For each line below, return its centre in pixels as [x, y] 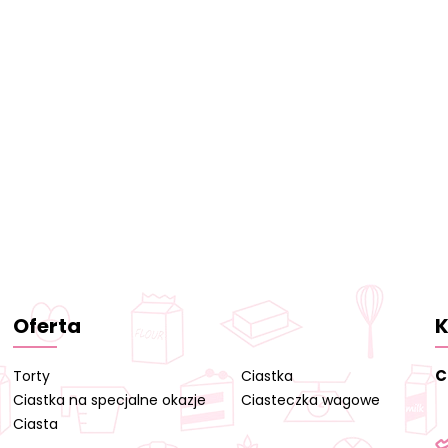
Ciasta [36, 424]
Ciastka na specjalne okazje [110, 400]
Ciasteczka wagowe [311, 400]
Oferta [47, 326]
